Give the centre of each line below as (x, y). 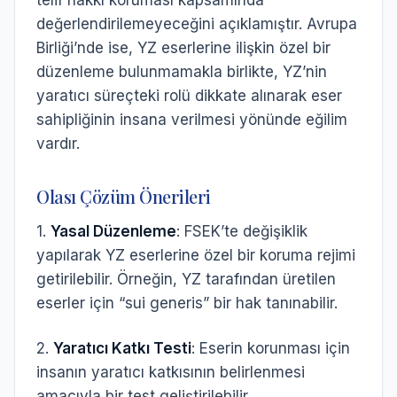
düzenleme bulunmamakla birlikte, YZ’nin (182, 72)
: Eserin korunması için (271, 348)
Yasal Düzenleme (113, 231)
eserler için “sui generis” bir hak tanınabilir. (187, 303)
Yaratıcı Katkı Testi (122, 348)
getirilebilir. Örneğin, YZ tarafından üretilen (186, 279)
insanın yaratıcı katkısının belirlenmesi (171, 372)
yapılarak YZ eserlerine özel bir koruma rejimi (196, 255)
